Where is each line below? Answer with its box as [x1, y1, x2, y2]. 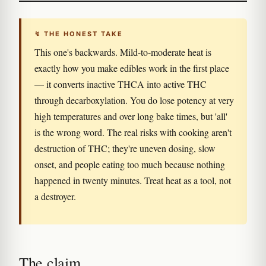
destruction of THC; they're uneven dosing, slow [34, 142, 216, 154]
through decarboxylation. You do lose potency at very [34, 94, 234, 106]
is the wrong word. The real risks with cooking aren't [34, 126, 232, 138]
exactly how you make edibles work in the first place [34, 62, 229, 74]
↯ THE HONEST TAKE [34, 30, 123, 38]
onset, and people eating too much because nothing [34, 158, 225, 170]
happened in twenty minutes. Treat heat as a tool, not [34, 174, 231, 186]
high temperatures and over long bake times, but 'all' [34, 110, 227, 122]
